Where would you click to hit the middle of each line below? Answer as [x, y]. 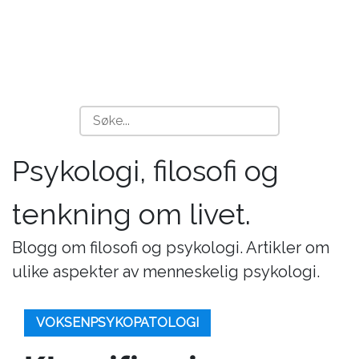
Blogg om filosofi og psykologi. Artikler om [171, 248]
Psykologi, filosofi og [145, 171]
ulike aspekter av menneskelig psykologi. [166, 272]
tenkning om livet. [131, 214]
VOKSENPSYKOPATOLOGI [117, 323]
